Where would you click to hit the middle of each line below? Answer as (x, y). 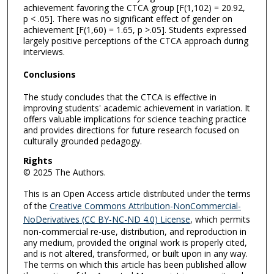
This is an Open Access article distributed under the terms (137, 194)
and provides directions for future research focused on (131, 130)
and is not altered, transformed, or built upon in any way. (135, 254)
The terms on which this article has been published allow (135, 265)
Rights (38, 161)
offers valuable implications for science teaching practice (135, 119)
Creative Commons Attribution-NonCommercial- (145, 206)
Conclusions (49, 75)
